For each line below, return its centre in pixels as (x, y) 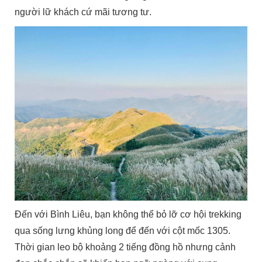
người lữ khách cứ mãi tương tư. (83, 12)
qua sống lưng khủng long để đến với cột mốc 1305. (123, 230)
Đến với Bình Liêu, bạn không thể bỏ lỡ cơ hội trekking (128, 214)
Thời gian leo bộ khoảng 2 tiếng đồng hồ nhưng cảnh (125, 247)
